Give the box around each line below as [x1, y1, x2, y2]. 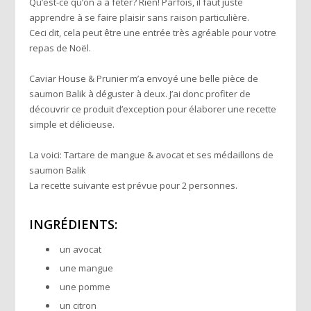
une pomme [60, 280, 111, 293]
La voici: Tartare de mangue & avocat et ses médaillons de [29, 148, 274, 161]
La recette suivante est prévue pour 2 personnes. [29, 178, 238, 192]
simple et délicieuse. [29, 117, 115, 131]
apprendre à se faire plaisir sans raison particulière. [29, 10, 250, 24]
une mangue [60, 261, 114, 274]
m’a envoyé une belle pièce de [128, 72, 259, 85]
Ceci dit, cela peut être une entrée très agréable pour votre [29, 26, 277, 39]
